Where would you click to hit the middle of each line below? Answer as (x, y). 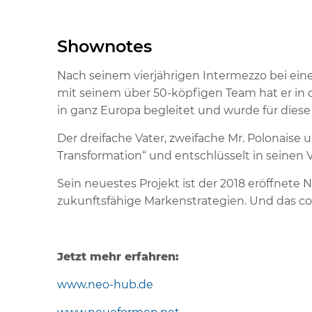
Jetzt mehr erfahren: (118, 257)
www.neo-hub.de (105, 284)
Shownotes (104, 46)
